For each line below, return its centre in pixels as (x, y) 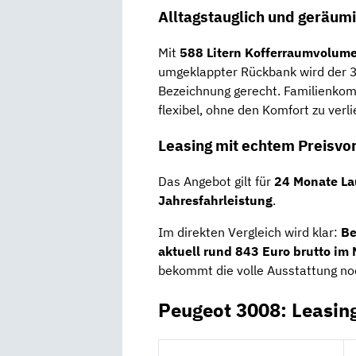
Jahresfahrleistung (215, 200)
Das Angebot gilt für (216, 181)
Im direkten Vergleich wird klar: (250, 232)
